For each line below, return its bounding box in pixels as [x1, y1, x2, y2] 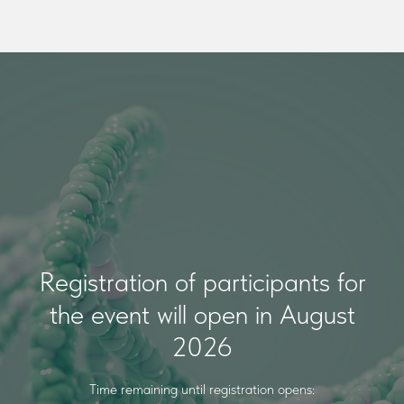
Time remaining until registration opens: [89, 381, 315, 398]
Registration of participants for [38, 265, 366, 298]
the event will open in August [49, 298, 355, 330]
